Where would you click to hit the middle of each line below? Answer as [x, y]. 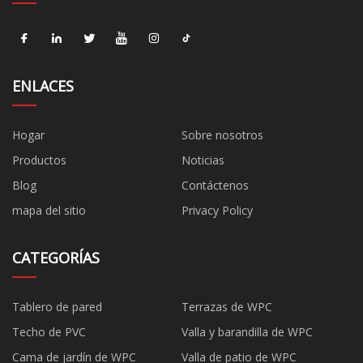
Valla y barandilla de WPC [247, 331]
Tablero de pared [57, 306]
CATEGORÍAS [56, 257]
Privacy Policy [217, 210]
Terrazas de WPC [227, 306]
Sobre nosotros [222, 135]
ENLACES [43, 85]
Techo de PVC [49, 331]
